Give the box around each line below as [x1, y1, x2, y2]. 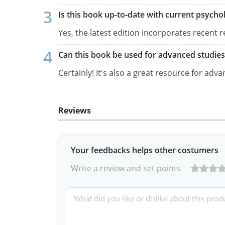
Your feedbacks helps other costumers [71, 144, 218, 156]
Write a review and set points [71, 162, 181, 174]
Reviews [58, 104, 91, 116]
